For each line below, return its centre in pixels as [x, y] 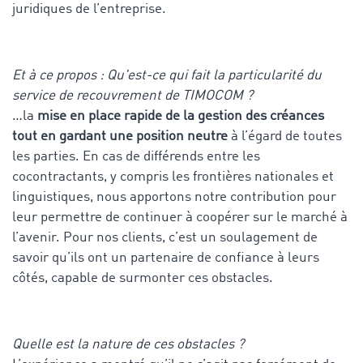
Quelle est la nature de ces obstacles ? [130, 344]
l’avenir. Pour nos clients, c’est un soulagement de [165, 237]
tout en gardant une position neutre [120, 136]
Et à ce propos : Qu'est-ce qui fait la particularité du [167, 75]
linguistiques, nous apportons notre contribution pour [174, 197]
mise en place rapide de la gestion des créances [181, 116]
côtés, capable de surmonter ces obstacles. [143, 278]
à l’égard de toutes [285, 136]
